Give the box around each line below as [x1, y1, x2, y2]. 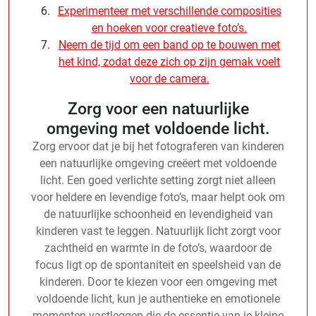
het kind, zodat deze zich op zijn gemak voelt [59, 54, 280, 68]
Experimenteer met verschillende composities [57, 4, 281, 18]
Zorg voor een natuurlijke [67, 98, 249, 119]
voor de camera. [129, 71, 209, 85]
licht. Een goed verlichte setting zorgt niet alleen [40, 173, 276, 187]
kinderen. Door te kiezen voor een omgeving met [39, 274, 277, 288]
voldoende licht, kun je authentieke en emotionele [36, 291, 280, 305]
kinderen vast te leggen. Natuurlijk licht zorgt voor [35, 224, 281, 238]
